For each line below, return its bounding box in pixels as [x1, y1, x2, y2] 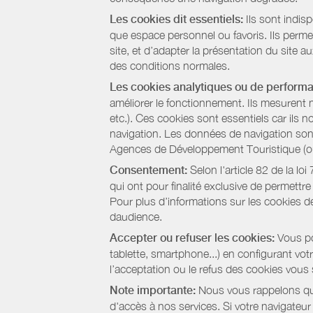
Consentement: [110, 163, 187, 177]
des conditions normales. [110, 59, 230, 72]
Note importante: [110, 284, 196, 297]
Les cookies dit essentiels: [110, 13, 243, 26]
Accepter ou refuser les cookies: [110, 231, 275, 245]
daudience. [110, 210, 162, 223]
